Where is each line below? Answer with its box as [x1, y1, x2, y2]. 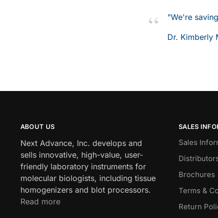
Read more [20, 197, 60, 207]
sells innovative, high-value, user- [20, 150, 143, 160]
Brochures [178, 170, 215, 180]
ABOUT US [20, 122, 55, 130]
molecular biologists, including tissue [20, 173, 156, 183]
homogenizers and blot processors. [20, 185, 151, 195]
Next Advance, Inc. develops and [20, 138, 142, 148]
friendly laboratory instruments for [20, 162, 146, 172]
